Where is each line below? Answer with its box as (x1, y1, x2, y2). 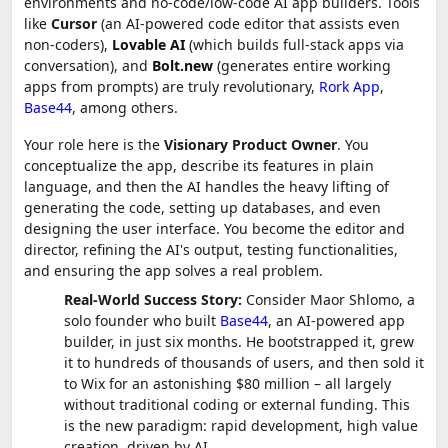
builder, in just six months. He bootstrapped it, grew (64, 331, 414, 351)
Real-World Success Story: (64, 289, 242, 309)
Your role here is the (24, 134, 164, 154)
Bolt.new (152, 55, 213, 75)
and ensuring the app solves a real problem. (24, 260, 323, 280)
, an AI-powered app (268, 310, 405, 330)
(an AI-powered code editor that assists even (97, 13, 400, 33)
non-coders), (24, 34, 112, 54)
